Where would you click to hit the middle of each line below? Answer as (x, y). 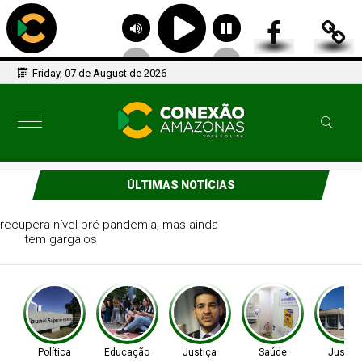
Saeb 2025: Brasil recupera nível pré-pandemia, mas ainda (181, 225)
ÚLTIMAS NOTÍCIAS (181, 185)
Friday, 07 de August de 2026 (100, 73)
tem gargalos (181, 239)
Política (54, 352)
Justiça (200, 352)
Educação (127, 352)
